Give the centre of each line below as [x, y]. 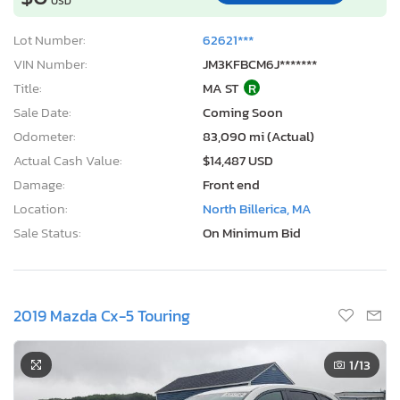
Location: [41, 208]
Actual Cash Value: [68, 160]
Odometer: [45, 136]
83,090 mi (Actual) [258, 136]
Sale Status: [47, 232]
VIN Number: [50, 63]
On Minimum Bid [252, 232]
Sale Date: [42, 112]
